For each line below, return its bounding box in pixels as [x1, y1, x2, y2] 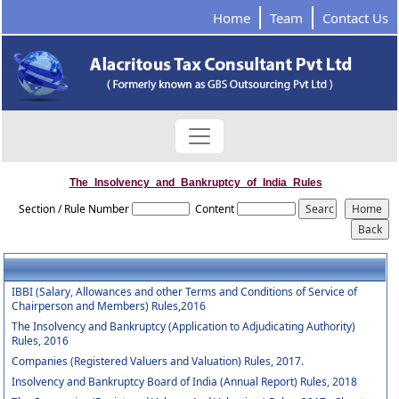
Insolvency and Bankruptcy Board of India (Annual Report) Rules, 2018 [12, 374, 358, 389]
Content [195, 201, 235, 216]
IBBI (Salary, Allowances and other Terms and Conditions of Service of [12, 284, 358, 299]
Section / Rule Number [19, 201, 129, 216]
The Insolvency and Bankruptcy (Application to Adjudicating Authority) [12, 319, 356, 334]
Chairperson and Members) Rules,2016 [12, 298, 207, 313]
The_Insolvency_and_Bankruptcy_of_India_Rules [69, 176, 322, 189]
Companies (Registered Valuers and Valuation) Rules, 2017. [12, 354, 305, 369]
